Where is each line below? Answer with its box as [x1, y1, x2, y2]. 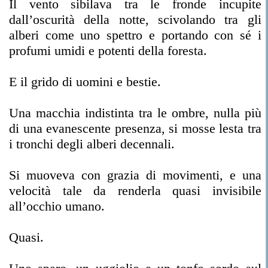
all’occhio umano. [9, 199, 105, 214]
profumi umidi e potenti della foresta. [9, 43, 207, 58]
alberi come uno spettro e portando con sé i [9, 28, 261, 42]
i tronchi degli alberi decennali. [9, 136, 175, 151]
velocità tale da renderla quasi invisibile [9, 183, 261, 198]
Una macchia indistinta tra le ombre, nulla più [9, 105, 261, 120]
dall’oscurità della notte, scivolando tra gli [9, 12, 261, 27]
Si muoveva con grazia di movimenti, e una [9, 167, 261, 182]
